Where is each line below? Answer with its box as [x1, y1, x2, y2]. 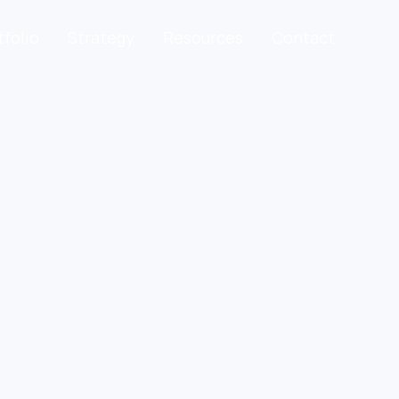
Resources [163, 26, 243, 48]
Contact [272, 26, 335, 48]
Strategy [68, 26, 134, 48]
